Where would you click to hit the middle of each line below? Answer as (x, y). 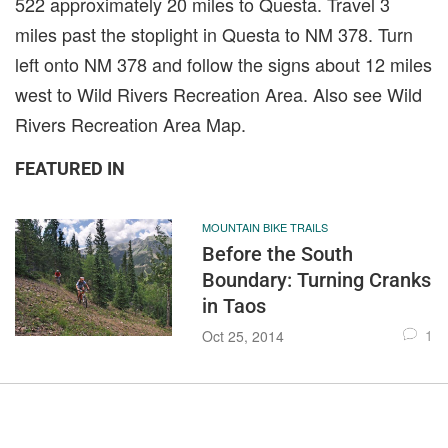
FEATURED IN (70, 168)
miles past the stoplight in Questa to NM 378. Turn (214, 33)
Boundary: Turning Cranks (316, 279)
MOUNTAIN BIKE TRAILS (264, 226)
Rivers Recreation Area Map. (130, 123)
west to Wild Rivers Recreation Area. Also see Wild (218, 93)
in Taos (233, 305)
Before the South (277, 253)
